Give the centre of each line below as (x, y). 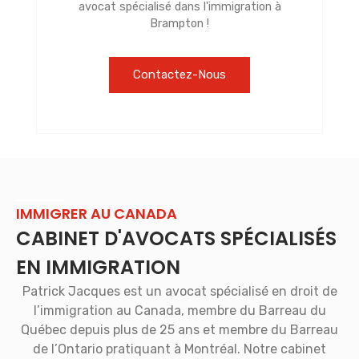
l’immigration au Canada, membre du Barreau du (179, 311)
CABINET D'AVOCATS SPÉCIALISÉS (176, 239)
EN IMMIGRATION (98, 268)
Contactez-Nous (179, 75)
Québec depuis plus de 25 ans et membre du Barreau (179, 330)
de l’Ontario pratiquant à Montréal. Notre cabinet (179, 349)
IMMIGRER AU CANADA (97, 214)
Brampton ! (179, 24)
